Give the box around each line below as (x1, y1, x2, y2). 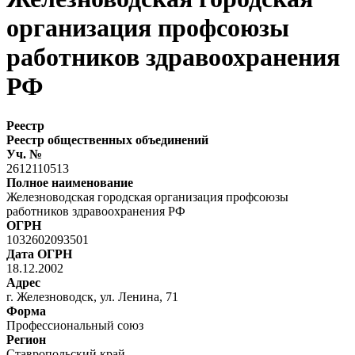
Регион (6, 332, 46, 346)
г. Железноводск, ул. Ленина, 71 (6, 289, 178, 303)
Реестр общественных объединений (6, 132, 208, 147)
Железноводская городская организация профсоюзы (6, 189, 288, 204)
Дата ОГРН (6, 246, 72, 261)
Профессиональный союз (6, 318, 143, 332)
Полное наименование (6, 175, 133, 189)
